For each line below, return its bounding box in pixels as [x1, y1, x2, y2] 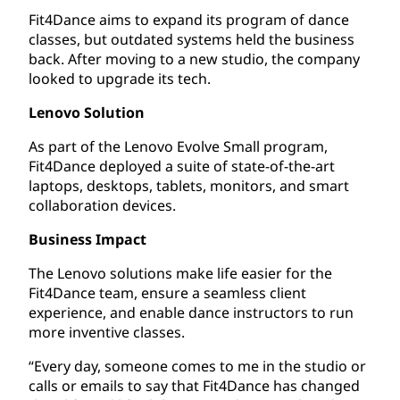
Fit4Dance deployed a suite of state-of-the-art [29, 155, 335, 176]
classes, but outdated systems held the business [29, 29, 354, 49]
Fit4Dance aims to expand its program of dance [29, 9, 349, 29]
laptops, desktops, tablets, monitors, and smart [29, 175, 349, 196]
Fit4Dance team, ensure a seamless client [29, 282, 306, 303]
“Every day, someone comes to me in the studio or [29, 355, 366, 376]
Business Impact [29, 229, 146, 249]
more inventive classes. [29, 321, 185, 342]
